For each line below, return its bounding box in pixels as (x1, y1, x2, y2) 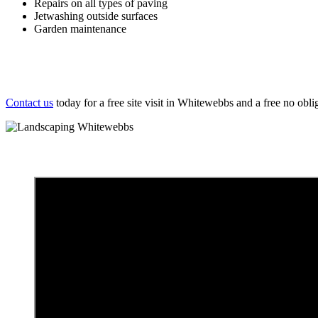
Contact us (6, 97, 53, 109)
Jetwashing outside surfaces (34, 10, 158, 23)
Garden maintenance (34, 23, 126, 35)
